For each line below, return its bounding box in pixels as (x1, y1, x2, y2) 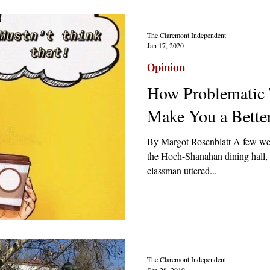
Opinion (147, 60, 185, 74)
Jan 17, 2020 (147, 40, 184, 50)
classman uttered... (147, 164, 217, 177)
